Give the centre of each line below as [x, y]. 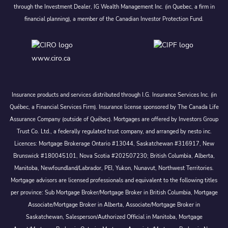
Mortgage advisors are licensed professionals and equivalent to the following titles [114, 181]
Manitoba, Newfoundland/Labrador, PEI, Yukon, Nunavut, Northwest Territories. [114, 168]
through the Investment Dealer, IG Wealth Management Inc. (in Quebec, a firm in [114, 7]
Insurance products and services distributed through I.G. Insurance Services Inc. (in [114, 95]
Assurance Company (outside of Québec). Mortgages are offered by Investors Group [114, 120]
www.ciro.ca [51, 58]
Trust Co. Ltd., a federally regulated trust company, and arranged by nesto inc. [114, 132]
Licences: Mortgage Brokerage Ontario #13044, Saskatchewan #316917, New [114, 144]
